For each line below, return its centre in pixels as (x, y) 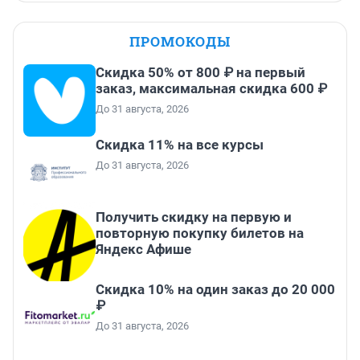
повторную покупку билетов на (200, 233)
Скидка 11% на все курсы (180, 145)
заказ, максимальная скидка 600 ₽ (211, 89)
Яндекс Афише (143, 250)
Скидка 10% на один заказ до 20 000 (215, 290)
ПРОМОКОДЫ (180, 42)
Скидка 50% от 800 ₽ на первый (200, 73)
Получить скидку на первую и (194, 217)
